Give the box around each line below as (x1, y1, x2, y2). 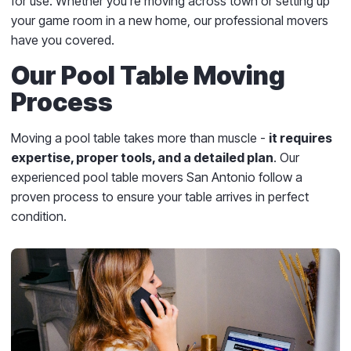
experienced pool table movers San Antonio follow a (11, 168, 302, 185)
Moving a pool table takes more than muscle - (11, 129, 269, 146)
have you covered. (11, 31, 114, 48)
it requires (269, 129, 332, 146)
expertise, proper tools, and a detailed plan (11, 149, 273, 165)
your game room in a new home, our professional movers (11, 12, 328, 28)
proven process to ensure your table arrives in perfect (11, 188, 309, 204)
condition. (11, 208, 67, 224)
